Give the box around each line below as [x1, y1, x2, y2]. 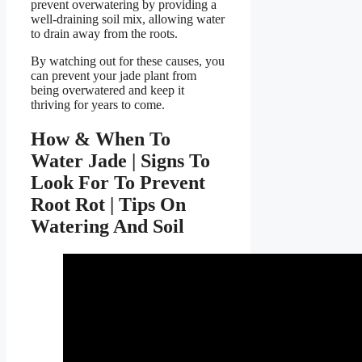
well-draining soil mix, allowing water [31, 12, 225, 27]
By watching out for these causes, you [31, 54, 225, 69]
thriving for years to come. [31, 98, 165, 112]
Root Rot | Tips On [31, 194, 186, 216]
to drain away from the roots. [31, 27, 178, 41]
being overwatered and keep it [31, 83, 184, 98]
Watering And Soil [31, 216, 184, 238]
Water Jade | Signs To [31, 150, 210, 172]
